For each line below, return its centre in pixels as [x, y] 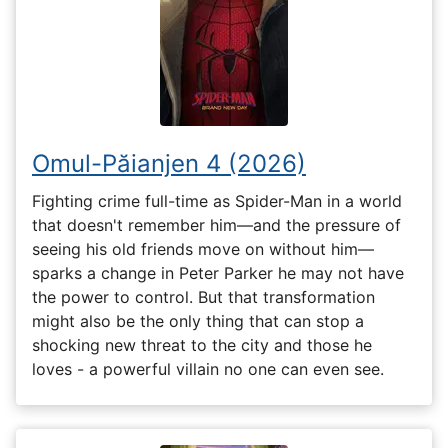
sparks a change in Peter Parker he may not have [218, 272]
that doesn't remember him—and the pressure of [216, 224]
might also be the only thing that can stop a [198, 320]
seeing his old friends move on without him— [203, 248]
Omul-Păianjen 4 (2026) [169, 164]
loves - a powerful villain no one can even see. [208, 368]
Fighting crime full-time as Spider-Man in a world [217, 200]
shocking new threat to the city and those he [202, 344]
